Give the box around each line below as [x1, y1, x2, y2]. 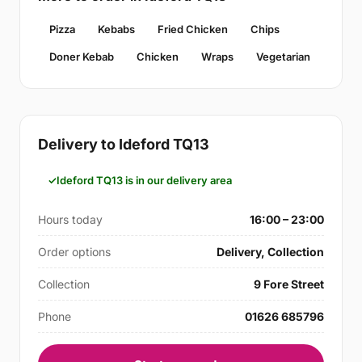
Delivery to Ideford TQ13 [38, 136, 209, 153]
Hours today [38, 213, 103, 226]
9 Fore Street [254, 277, 324, 291]
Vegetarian [256, 50, 310, 63]
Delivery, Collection [217, 245, 324, 259]
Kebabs [98, 23, 135, 36]
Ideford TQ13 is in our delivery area [57, 174, 232, 187]
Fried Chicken [158, 23, 228, 36]
